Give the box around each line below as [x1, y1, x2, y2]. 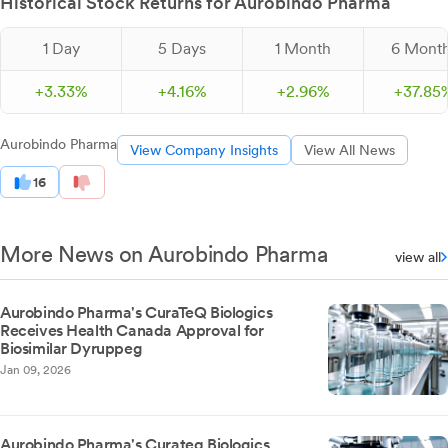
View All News [304, 142, 395, 159]
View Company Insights [130, 142, 278, 159]
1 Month [275, 39, 331, 59]
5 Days [158, 39, 206, 59]
